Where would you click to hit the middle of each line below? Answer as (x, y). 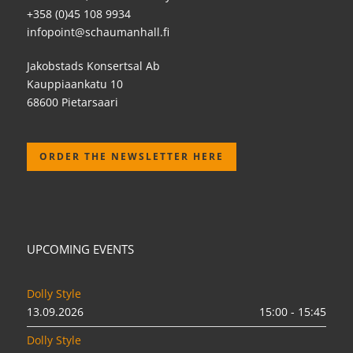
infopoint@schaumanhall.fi (98, 32)
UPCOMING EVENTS (80, 249)
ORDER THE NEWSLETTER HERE (132, 157)
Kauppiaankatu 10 (75, 84)
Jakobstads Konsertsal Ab (93, 66)
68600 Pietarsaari (72, 102)
